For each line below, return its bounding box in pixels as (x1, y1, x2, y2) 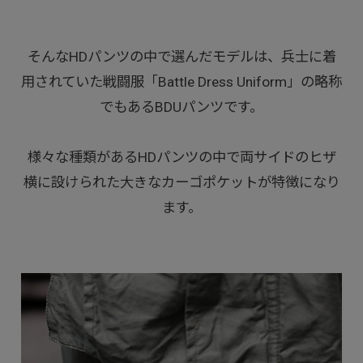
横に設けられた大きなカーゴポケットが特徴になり (23, 174, 340, 191)
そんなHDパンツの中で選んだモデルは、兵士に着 (27, 49, 336, 66)
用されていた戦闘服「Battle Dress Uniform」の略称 (21, 74, 342, 91)
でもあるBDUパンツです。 (100, 99, 263, 116)
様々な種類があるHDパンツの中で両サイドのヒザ (27, 149, 336, 166)
